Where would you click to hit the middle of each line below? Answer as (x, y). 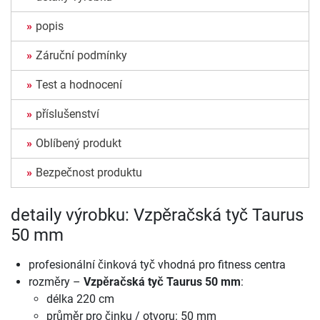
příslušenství (67, 114)
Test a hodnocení (79, 84)
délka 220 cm (80, 299)
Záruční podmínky (81, 55)
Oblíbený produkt (79, 143)
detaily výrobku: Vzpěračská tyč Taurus (157, 215)
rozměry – (56, 281)
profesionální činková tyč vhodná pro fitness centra (157, 264)
